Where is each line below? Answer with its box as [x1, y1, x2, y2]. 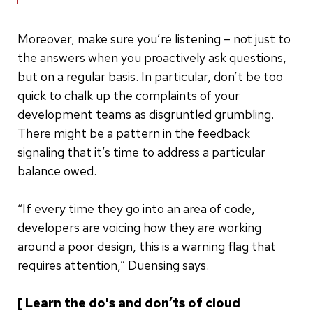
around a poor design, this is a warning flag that [17, 238, 276, 254]
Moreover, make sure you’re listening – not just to [17, 30, 291, 47]
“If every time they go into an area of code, [17, 200, 255, 217]
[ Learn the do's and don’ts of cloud [17, 294, 240, 311]
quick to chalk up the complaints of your [17, 87, 240, 103]
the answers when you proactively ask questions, [17, 49, 286, 66]
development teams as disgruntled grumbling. [17, 105, 274, 122]
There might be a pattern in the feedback [17, 124, 250, 141]
